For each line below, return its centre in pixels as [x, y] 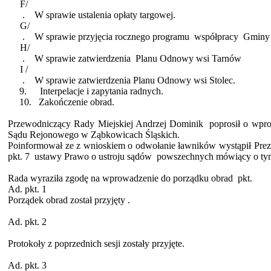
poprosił [225, 124]
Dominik [188, 124]
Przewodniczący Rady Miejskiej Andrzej [89, 124]
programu [171, 37]
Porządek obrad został [51, 200]
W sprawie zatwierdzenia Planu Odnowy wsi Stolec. [135, 80]
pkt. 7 [19, 157]
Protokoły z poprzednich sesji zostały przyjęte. [96, 244]
